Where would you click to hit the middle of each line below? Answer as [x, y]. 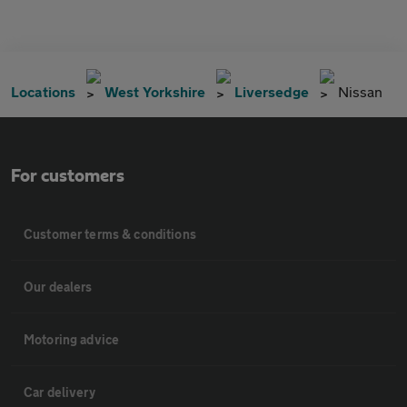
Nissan [360, 92]
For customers [68, 177]
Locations [43, 92]
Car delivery [60, 392]
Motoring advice [72, 340]
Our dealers [58, 287]
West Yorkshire [155, 92]
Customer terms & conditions [110, 234]
